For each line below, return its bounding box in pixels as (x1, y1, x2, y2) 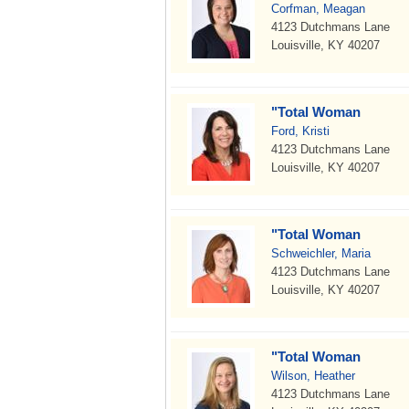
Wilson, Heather (271, 369, 355, 383)
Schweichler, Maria (271, 246, 371, 260)
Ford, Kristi (271, 124, 330, 138)
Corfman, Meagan (271, 2, 365, 16)
